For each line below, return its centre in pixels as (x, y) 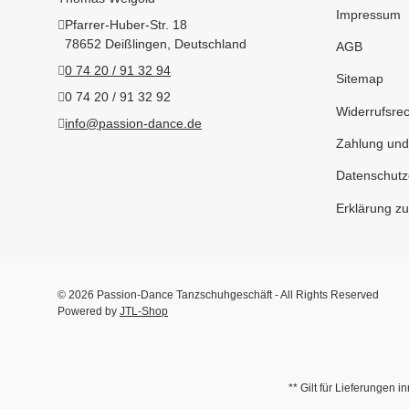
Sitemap (359, 79)
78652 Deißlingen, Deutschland (156, 44)
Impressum (368, 14)
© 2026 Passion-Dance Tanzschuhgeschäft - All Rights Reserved (218, 295)
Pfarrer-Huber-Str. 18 (126, 25)
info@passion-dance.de (133, 123)
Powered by (89, 311)
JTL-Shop (144, 311)
